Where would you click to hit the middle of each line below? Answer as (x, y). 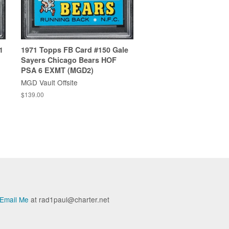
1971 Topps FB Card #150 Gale (75, 49)
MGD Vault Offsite (49, 82)
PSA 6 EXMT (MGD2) (57, 70)
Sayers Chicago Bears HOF (69, 60)
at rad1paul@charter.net (69, 199)
